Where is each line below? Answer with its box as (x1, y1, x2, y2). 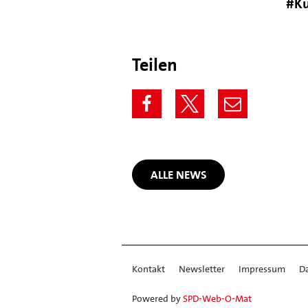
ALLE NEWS (150, 166, 207, 182)
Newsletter (179, 263, 225, 275)
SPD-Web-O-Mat (183, 292, 252, 305)
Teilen (132, 52, 177, 76)
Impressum (239, 263, 285, 275)
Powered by (132, 292, 183, 305)
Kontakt (132, 263, 165, 275)
